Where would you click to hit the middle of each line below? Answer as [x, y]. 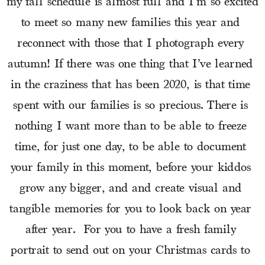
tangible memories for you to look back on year [130, 210]
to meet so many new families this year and [130, 23]
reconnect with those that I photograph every [130, 44]
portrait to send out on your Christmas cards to [130, 251]
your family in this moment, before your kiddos [130, 168]
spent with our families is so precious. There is [130, 106]
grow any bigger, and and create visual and [130, 189]
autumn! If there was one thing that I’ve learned [130, 65]
